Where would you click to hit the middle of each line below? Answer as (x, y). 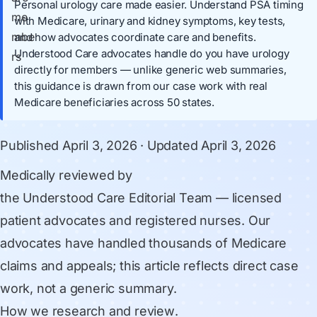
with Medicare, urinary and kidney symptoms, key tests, (150, 21)
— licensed (247, 198)
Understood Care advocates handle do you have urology (152, 53)
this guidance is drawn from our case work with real (141, 86)
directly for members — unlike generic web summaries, (150, 70)
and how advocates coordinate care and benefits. (135, 37)
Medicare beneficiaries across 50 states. (115, 102)
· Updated (169, 145)
